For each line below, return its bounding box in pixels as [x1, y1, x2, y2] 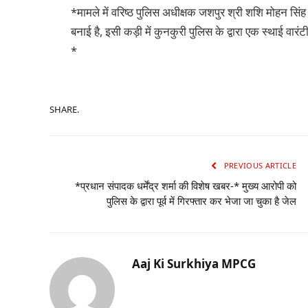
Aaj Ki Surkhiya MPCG [132, 256, 256, 272]
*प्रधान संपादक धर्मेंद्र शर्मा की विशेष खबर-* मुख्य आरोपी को [75, 179, 296, 193]
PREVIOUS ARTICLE [221, 160, 296, 171]
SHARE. [49, 102, 79, 115]
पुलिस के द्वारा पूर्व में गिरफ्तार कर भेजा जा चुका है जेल [107, 194, 296, 208]
